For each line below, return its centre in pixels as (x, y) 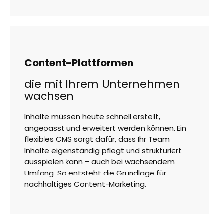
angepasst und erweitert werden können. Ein (105, 128)
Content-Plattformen (79, 63)
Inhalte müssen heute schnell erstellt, (92, 117)
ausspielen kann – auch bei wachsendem (99, 162)
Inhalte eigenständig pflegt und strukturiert (103, 151)
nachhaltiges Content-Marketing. (85, 184)
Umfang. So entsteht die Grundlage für (95, 173)
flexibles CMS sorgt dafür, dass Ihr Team (97, 139)
